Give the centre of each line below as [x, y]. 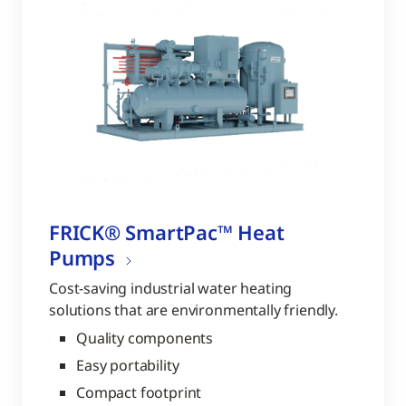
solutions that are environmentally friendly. [193, 310]
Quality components [145, 338]
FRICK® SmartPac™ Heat [167, 232]
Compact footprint [139, 392]
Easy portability [128, 365]
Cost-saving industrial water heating [171, 288]
